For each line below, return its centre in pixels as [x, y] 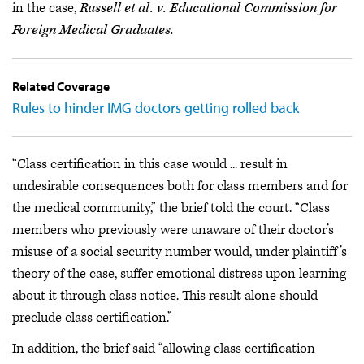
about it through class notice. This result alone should [165, 296]
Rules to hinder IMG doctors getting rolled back [156, 108]
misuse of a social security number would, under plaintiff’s [180, 252]
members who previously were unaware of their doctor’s [173, 230]
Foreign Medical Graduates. [93, 30]
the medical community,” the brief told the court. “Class [171, 208]
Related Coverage [61, 86]
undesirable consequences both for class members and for [180, 186]
